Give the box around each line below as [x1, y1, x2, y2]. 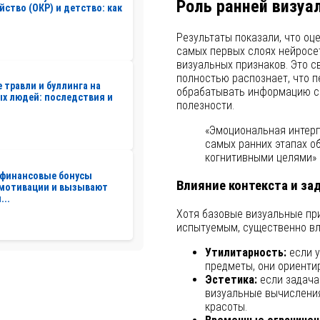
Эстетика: [204, 272, 257, 286]
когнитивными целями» [204, 151, 316, 165]
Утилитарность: [204, 245, 286, 259]
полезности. [176, 99, 234, 113]
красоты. [204, 299, 247, 314]
